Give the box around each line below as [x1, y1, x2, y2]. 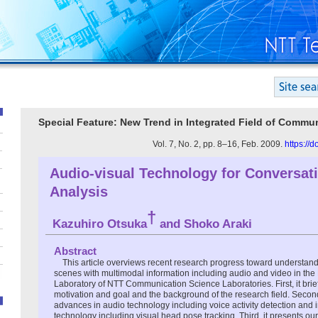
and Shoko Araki [156, 216, 252, 231]
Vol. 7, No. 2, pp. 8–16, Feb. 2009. [153, 138, 285, 149]
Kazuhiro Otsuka [53, 216, 147, 231]
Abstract [54, 245, 97, 258]
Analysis [50, 183, 108, 199]
